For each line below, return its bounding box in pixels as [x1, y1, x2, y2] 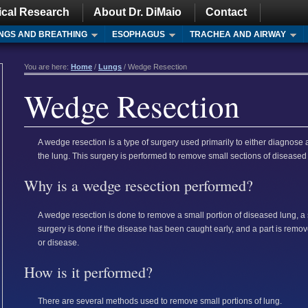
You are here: [24, 63, 71, 71]
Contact [206, 6, 247, 18]
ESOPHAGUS [111, 30, 165, 39]
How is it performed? [24, 261, 153, 282]
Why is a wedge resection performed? [24, 175, 253, 196]
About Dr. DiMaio [93, 6, 181, 18]
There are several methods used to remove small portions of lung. [38, 296, 282, 306]
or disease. [38, 237, 79, 247]
